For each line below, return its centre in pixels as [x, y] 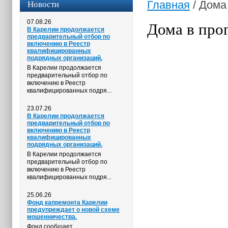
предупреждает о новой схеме [73, 210]
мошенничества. [52, 217]
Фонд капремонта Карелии [67, 203]
